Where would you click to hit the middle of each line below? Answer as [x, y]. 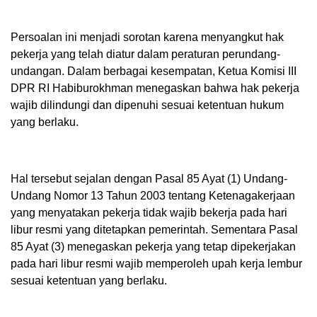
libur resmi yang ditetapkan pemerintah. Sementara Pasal [154, 229]
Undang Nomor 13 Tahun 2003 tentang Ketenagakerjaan [153, 195]
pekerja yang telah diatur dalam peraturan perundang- [145, 54]
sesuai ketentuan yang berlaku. [89, 280]
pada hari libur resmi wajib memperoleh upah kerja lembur [156, 263]
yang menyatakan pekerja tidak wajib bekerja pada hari [149, 212]
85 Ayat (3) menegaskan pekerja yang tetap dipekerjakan [153, 246]
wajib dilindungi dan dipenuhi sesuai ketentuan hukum [147, 105]
